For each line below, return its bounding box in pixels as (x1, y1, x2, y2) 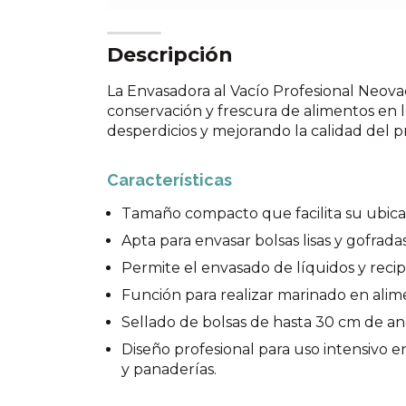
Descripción (107, 43, 233, 67)
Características (107, 170, 232, 189)
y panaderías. (121, 361, 217, 378)
